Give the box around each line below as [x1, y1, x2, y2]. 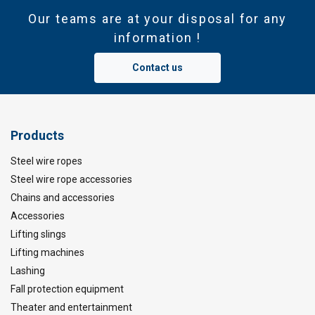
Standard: [53, 172, 99, 184]
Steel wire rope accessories [11, 173, 132, 185]
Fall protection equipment [11, 283, 124, 295]
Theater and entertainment [11, 301, 132, 313]
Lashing [11, 264, 45, 276]
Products [11, 127, 64, 143]
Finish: [53, 157, 84, 169]
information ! [113, 30, 202, 45]
